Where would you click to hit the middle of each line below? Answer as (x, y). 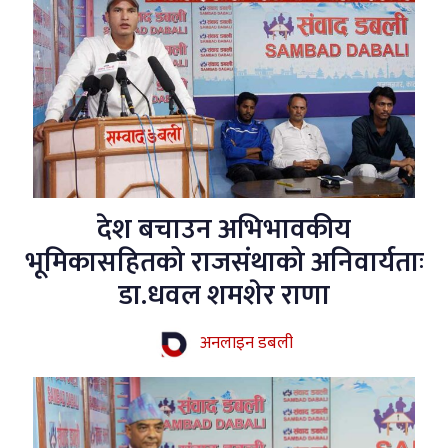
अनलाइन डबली (246, 342)
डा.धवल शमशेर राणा (224, 295)
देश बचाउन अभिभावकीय (224, 229)
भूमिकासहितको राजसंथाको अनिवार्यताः (224, 262)
